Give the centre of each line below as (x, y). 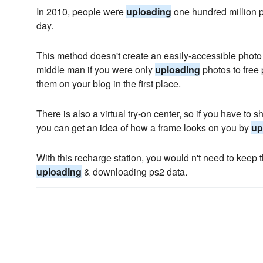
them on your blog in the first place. (109, 84)
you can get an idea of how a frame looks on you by (144, 128)
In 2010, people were (81, 11)
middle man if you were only (96, 70)
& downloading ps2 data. (134, 172)
